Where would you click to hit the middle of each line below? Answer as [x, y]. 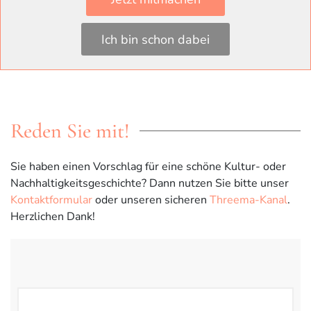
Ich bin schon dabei [155, 39]
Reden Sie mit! [70, 131]
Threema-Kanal [249, 200]
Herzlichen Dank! [53, 217]
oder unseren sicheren [151, 200]
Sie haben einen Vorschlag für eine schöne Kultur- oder [148, 167]
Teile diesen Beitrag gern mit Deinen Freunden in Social [150, 23]
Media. [27, 40]
